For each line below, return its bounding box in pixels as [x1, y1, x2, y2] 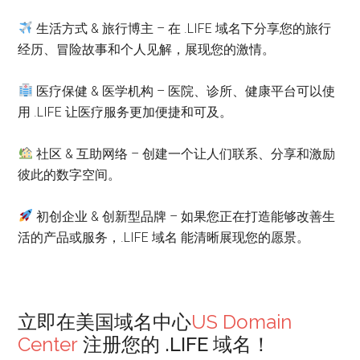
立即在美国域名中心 [18, 309, 192, 333]
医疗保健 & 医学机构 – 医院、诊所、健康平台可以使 [32, 83, 335, 99]
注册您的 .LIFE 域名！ [78, 332, 272, 356]
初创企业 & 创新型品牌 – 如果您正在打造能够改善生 [32, 208, 335, 224]
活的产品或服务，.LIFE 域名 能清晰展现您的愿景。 [18, 229, 310, 245]
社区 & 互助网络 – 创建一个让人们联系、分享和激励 [32, 145, 335, 162]
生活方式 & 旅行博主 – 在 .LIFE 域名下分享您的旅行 [32, 20, 331, 36]
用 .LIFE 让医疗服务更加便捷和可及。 [18, 104, 233, 120]
